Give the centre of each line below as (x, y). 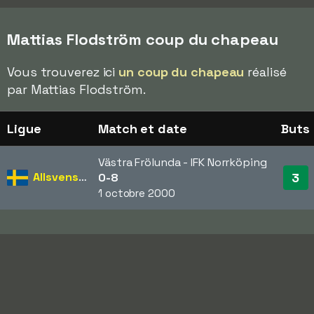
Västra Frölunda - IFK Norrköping (183, 162)
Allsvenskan (56, 177)
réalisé (265, 72)
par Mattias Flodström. (76, 89)
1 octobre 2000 (137, 193)
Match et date (143, 129)
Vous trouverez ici (63, 72)
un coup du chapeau (182, 72)
